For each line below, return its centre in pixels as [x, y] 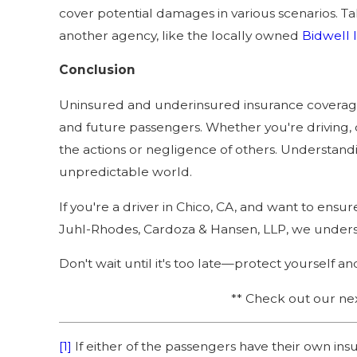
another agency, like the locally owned [180, 35]
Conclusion [97, 70]
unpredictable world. [125, 172]
